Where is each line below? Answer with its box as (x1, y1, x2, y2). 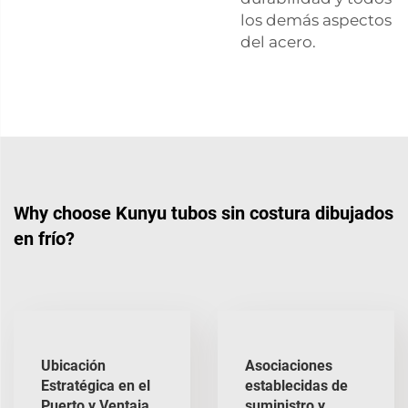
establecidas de (245, 376, 348, 394)
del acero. (240, 32, 316, 51)
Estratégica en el (41, 376, 150, 394)
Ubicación (41, 356, 106, 374)
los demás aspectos (240, 10, 392, 29)
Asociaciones (245, 356, 332, 374)
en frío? (14, 227, 75, 250)
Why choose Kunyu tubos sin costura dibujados (14, 201, 393, 224)
